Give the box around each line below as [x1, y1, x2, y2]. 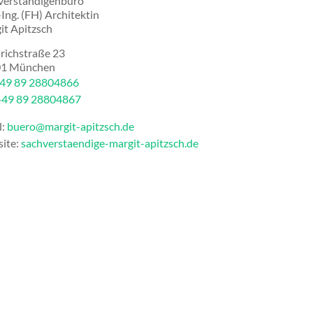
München [9, 60, 55, 73]
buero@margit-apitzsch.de [7, 119, 134, 133]
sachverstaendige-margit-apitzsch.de [21, 136, 198, 150]
